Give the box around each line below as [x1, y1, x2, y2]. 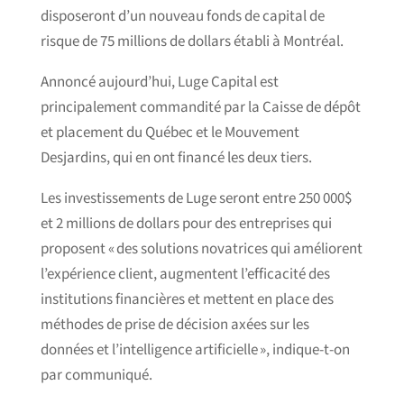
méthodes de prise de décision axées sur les [40, 315, 309, 335]
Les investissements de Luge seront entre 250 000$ [40, 188, 352, 208]
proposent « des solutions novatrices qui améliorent [40, 239, 363, 259]
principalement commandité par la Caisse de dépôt [40, 97, 361, 117]
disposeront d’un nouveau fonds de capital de [40, 6, 325, 26]
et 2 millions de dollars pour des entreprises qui [40, 214, 332, 234]
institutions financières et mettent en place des [40, 289, 334, 309]
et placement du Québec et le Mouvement [40, 123, 299, 142]
